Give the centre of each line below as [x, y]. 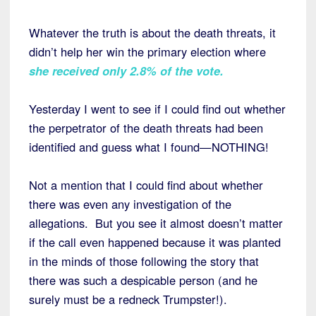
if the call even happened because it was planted [155, 242]
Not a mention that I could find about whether [146, 184]
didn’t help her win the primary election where [147, 51]
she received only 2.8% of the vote [124, 70]
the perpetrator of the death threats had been [146, 127]
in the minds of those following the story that [144, 261]
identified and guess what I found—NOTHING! [149, 146]
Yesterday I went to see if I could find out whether [157, 108]
